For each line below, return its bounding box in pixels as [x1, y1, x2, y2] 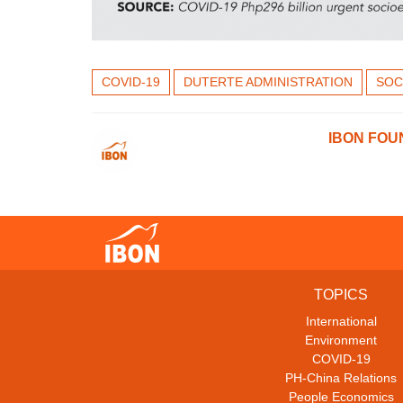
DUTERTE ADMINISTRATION [184, 75, 353, 90]
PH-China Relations [285, 371, 397, 386]
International [305, 314, 377, 329]
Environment [305, 333, 377, 348]
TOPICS [314, 287, 368, 303]
